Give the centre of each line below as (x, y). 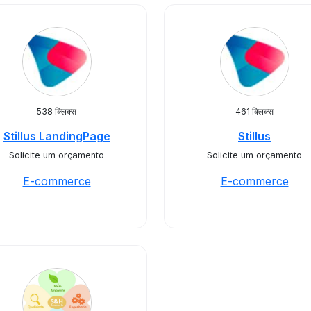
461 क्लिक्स (254, 111)
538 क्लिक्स (57, 111)
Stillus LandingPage (57, 136)
